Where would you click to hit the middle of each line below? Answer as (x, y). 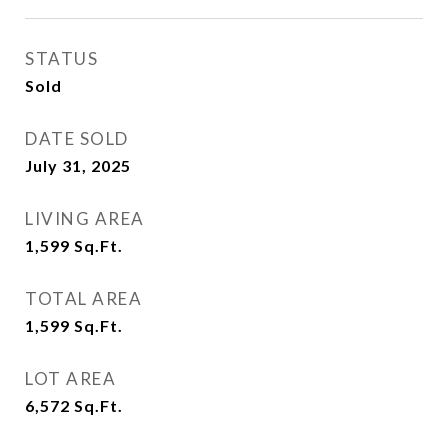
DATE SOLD (77, 139)
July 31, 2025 (78, 166)
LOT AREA (70, 379)
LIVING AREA (85, 219)
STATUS (61, 59)
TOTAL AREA (83, 299)
